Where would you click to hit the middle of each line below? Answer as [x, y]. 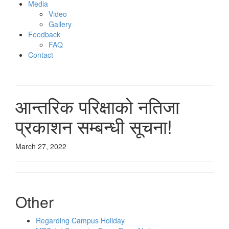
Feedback [44, 34]
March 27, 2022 [41, 146]
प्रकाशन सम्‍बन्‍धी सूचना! [94, 126]
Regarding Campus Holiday [80, 220]
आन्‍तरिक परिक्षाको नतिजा [97, 106]
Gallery [60, 24]
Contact [41, 55]
